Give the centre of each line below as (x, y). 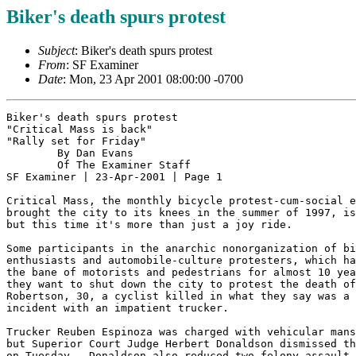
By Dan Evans (32, 153)
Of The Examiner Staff (32, 164)
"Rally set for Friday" (76, 141)
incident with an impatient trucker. (118, 308)
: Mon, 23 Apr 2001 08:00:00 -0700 (153, 79)
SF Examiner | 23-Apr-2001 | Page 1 (114, 176)
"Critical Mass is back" (79, 129)
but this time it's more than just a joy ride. (149, 224)
